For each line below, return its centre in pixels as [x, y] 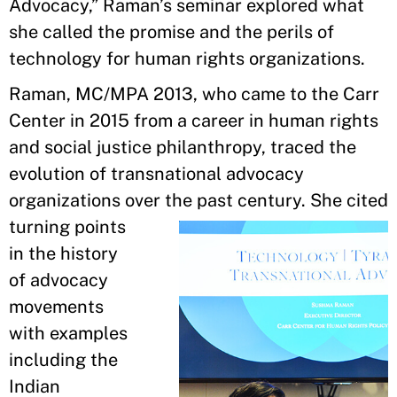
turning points [67, 227]
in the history [63, 253]
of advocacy [58, 280]
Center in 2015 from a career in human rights [194, 121]
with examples [68, 333]
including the [63, 360]
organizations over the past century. [157, 200]
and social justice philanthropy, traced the [183, 147]
